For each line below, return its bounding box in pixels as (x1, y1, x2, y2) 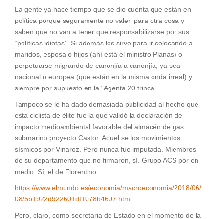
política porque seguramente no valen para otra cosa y (15, 17, 184, 25)
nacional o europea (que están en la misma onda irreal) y (15, 73, 192, 81)
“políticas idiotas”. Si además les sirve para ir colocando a (15, 39, 193, 47)
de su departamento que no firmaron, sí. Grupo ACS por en (15, 156, 198, 165)
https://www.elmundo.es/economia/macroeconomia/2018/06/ (15, 184, 201, 192)
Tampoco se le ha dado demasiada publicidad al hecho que (15, 100, 198, 109)
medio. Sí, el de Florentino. (15, 168, 98, 176)
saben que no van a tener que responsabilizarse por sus (15, 28, 189, 36)
